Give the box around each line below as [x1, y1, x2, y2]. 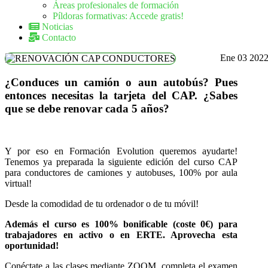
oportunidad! [5, 240, 59, 251]
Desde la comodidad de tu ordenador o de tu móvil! [5, 199, 199, 209]
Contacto [39, 32, 76, 42]
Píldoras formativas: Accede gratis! [53, 11, 184, 21]
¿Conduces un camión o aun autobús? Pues [5, 75, 237, 89]
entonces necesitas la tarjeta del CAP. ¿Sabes [5, 89, 237, 102]
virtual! [5, 178, 32, 189]
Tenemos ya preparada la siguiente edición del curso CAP [5, 157, 237, 167]
